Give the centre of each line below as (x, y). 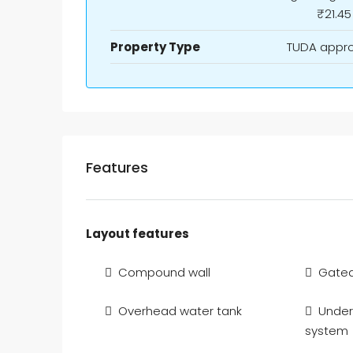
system (327, 331)
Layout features (137, 234)
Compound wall (164, 272)
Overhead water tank (180, 311)
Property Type (155, 47)
